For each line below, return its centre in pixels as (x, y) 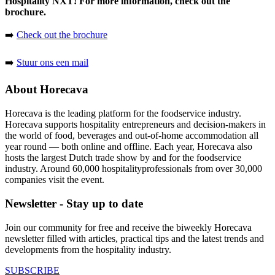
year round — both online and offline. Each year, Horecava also (129, 147)
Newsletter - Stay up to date (74, 203)
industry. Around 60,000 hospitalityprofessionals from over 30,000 (134, 169)
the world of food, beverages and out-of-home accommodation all (132, 136)
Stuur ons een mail (52, 62)
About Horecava (47, 90)
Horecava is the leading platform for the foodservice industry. (123, 114)
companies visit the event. (55, 180)
